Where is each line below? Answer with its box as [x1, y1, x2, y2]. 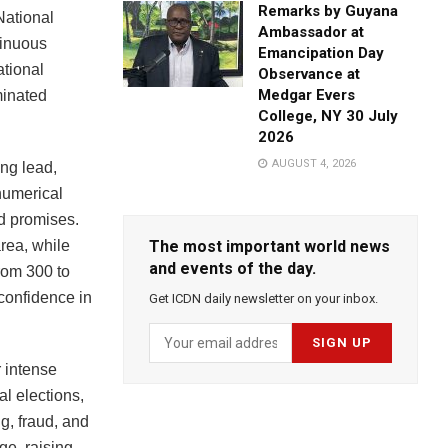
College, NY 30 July [258, 107, 399, 126]
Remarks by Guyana [258, 2, 399, 21]
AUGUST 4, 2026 [269, 157, 357, 171]
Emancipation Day [258, 44, 385, 63]
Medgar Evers [258, 86, 356, 105]
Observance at [258, 65, 361, 84]
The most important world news [149, 237, 391, 257]
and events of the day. [149, 259, 317, 279]
